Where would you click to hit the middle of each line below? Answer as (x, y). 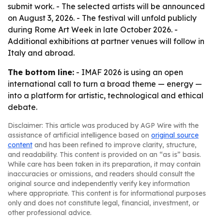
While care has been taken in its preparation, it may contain (104, 164)
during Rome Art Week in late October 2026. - (93, 30)
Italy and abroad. (41, 53)
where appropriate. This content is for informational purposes (107, 193)
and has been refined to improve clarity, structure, (115, 145)
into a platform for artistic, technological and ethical (106, 95)
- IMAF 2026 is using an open (129, 72)
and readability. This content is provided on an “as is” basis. (104, 155)
